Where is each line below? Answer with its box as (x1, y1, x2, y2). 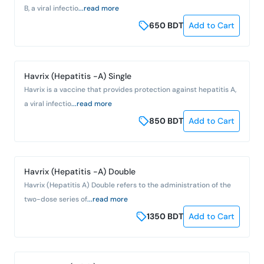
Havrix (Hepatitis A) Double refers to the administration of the (24, 180, 231, 190)
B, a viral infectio (24, 3, 78, 13)
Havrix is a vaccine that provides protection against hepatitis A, (24, 84, 236, 94)
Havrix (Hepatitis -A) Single (24, 70, 131, 81)
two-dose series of (24, 194, 87, 204)
